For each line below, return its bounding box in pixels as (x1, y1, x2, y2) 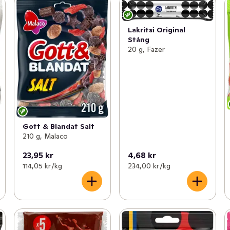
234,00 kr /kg (127, 161, 170, 170)
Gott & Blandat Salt (22, 122, 94, 131)
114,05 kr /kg (22, 161, 62, 170)
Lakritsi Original (127, 25, 185, 34)
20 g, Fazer (127, 44, 165, 54)
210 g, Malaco (22, 131, 68, 141)
